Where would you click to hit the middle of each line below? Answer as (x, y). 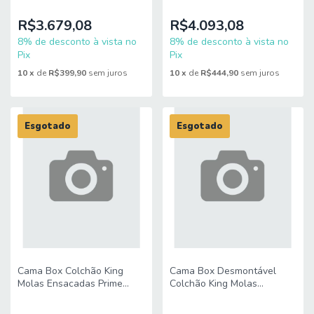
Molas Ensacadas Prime (70, 284)
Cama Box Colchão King (70, 271)
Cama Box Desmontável (223, 271)
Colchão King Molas (213, 284)
